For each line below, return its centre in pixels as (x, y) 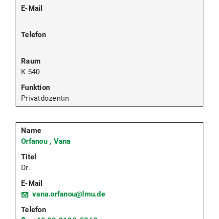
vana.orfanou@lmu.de (69, 194)
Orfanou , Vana (46, 142)
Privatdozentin (45, 99)
